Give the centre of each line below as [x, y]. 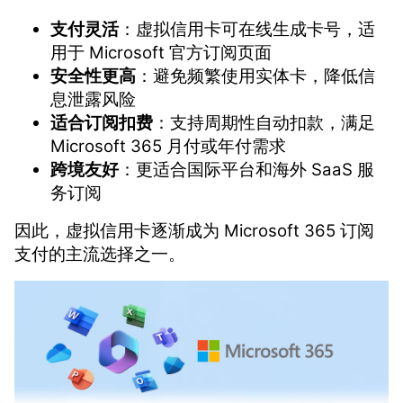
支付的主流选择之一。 [100, 255]
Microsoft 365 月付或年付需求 [168, 147]
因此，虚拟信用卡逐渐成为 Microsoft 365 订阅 [194, 231]
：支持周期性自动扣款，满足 [264, 123]
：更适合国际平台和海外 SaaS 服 [246, 170]
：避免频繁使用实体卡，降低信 [255, 76]
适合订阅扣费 [102, 123]
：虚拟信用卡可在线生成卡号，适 [247, 30]
